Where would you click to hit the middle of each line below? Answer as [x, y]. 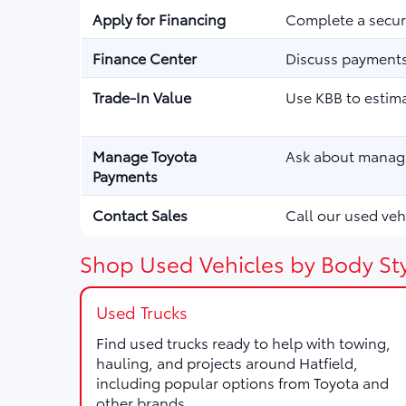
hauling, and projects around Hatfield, [227, 362]
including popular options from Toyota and [242, 382]
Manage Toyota [145, 155]
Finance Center [145, 58]
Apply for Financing [159, 19]
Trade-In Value [142, 97]
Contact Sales [140, 214]
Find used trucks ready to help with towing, [243, 342]
